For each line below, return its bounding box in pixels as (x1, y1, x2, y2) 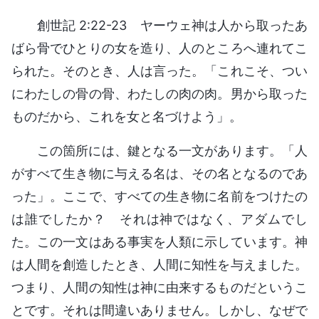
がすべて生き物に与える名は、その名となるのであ (11, 165, 308, 181)
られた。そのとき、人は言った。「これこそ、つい (11, 63, 308, 78)
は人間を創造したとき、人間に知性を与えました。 (11, 256, 308, 272)
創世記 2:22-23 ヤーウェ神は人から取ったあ (37, 17, 308, 33)
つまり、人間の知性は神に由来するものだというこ (11, 279, 308, 295)
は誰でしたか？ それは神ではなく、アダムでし (11, 211, 308, 226)
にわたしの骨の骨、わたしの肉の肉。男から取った (11, 85, 308, 101)
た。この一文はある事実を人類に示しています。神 (11, 234, 308, 249)
